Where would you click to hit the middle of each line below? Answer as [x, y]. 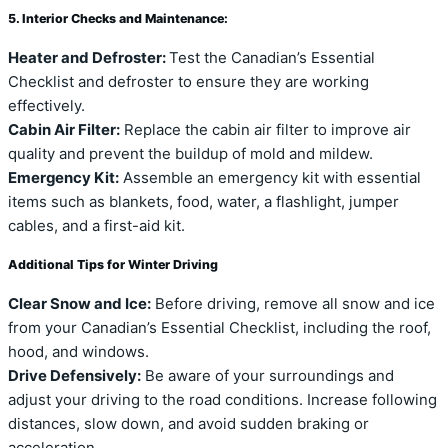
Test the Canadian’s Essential [272, 57]
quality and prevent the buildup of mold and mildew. [190, 153]
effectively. [46, 105]
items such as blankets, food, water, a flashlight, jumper [203, 201]
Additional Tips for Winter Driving [113, 265]
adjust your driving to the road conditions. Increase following [222, 400]
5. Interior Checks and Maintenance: [118, 18]
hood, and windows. [78, 352]
